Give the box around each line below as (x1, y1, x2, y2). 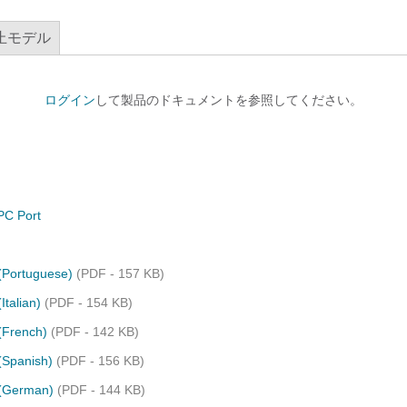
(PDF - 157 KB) (76, 266, 164, 281)
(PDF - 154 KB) (45, 295, 133, 310)
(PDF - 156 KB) (56, 353, 144, 368)
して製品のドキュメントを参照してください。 (95, 93, 362, 107)
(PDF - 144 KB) (57, 382, 145, 397)
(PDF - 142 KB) (51, 324, 139, 339)
